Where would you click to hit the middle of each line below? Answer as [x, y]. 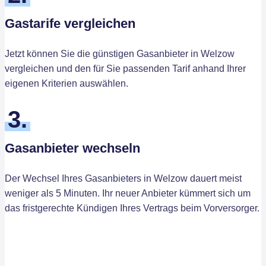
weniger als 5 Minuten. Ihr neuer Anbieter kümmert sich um [128, 193]
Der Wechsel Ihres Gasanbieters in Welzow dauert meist [123, 178]
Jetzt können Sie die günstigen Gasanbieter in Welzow [120, 54]
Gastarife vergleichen [70, 23]
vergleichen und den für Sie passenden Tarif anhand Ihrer [125, 69]
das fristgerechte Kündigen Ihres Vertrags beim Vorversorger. [132, 208]
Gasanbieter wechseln [72, 148]
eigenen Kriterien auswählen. [66, 83]
